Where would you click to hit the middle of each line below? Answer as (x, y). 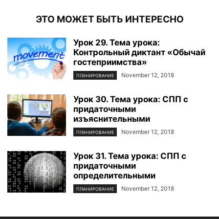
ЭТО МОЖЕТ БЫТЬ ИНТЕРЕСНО (109, 19)
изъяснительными (112, 119)
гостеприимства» (110, 62)
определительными (114, 176)
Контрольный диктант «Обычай (139, 52)
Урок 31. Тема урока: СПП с (130, 156)
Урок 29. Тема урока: (117, 42)
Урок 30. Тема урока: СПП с (131, 99)
